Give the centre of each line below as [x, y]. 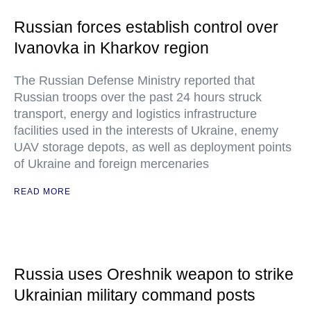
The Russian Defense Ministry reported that [134, 81]
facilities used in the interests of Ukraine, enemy [146, 131]
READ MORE [42, 192]
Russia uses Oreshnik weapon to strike [154, 274]
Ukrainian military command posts [135, 295]
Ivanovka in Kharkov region [111, 48]
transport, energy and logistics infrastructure [135, 114]
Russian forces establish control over [146, 27]
